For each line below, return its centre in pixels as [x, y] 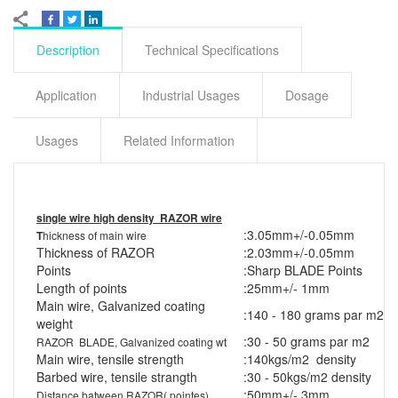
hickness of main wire [95, 235]
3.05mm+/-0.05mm [317, 234]
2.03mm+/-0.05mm [301, 252]
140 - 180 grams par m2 [315, 314]
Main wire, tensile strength [110, 358]
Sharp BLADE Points [305, 270]
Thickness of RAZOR [96, 252]
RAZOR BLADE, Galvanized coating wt [131, 341]
